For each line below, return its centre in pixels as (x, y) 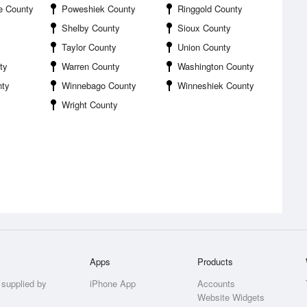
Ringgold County (210, 9)
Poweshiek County (99, 9)
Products (216, 261)
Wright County (90, 105)
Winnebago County (99, 85)
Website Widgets (231, 297)
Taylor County (89, 47)
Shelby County (91, 28)
